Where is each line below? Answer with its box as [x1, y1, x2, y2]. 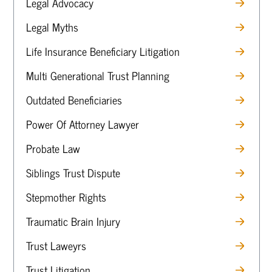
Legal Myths [26, 18, 78, 36]
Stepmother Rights [26, 188, 106, 206]
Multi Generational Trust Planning [26, 66, 169, 84]
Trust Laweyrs [26, 236, 86, 254]
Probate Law [26, 139, 80, 157]
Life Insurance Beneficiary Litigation [26, 42, 180, 60]
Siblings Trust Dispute [26, 163, 120, 182]
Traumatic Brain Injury [26, 212, 120, 230]
